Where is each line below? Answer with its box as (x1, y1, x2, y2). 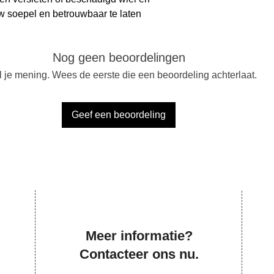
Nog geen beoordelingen (52, 50, 185, 64)
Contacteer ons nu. (79, 246, 199, 262)
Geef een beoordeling (72, 109, 166, 120)
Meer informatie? (85, 228, 193, 243)
